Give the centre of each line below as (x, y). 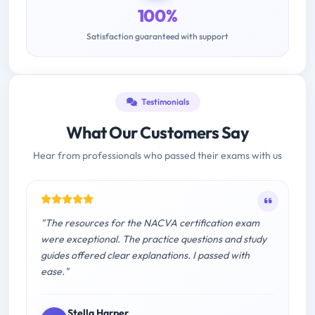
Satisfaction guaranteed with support (157, 37)
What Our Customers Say (157, 133)
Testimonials (164, 102)
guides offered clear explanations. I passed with (145, 256)
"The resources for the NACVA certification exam (150, 223)
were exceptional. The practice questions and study (154, 239)
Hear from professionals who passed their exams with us (157, 156)
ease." (55, 272)
